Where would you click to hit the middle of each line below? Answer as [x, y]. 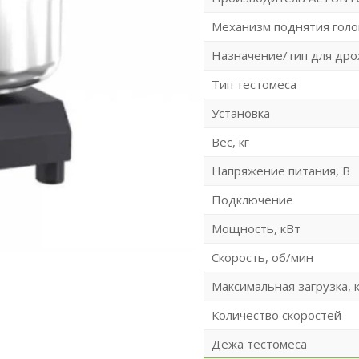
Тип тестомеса [254, 84]
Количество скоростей [276, 315]
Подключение [252, 199]
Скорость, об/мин [262, 257]
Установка [240, 113]
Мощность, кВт [256, 228]
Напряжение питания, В [280, 170]
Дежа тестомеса [259, 343]
